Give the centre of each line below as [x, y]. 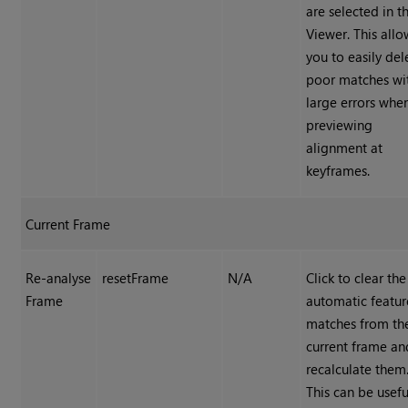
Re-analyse [59, 278]
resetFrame [136, 278]
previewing [340, 125]
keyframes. [338, 171]
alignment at [345, 148]
